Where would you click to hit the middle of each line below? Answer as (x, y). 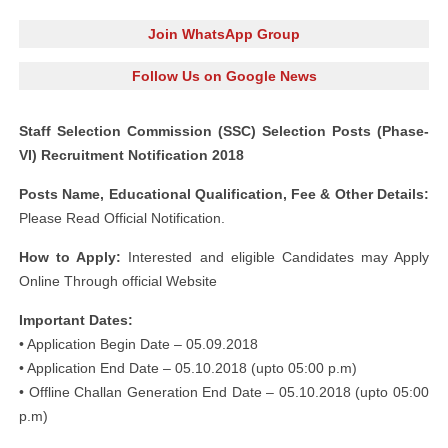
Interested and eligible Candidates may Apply (275, 257)
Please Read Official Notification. (122, 218)
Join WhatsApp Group (224, 34)
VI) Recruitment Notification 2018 (131, 155)
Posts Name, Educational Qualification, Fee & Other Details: (224, 194)
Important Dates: (76, 320)
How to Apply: (70, 257)
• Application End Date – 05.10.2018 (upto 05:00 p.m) (188, 368)
